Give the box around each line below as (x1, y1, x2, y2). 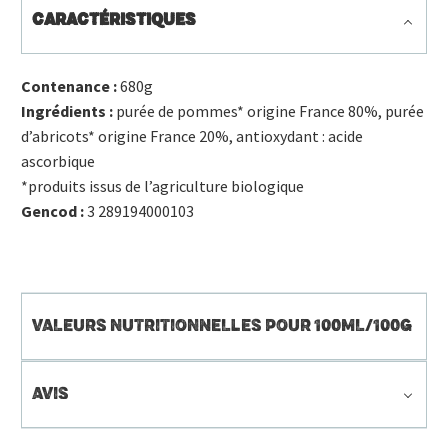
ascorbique (21, 151, 95, 172)
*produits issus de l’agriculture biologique (21, 176, 304, 197)
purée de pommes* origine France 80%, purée (113, 101, 424, 122)
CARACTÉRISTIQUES (32, 12, 196, 30)
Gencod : (21, 201, 84, 222)
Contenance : (21, 76, 117, 97)
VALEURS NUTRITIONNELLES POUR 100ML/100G (32, 317, 412, 335)
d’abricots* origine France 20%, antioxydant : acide (21, 126, 363, 147)
